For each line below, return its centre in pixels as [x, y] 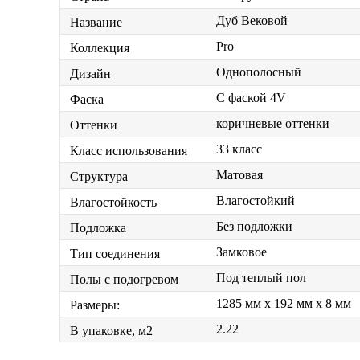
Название [96, 22]
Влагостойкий [256, 201]
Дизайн [90, 73]
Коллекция [100, 47]
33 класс [239, 149]
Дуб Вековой [252, 21]
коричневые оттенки [273, 124]
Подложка [98, 227]
